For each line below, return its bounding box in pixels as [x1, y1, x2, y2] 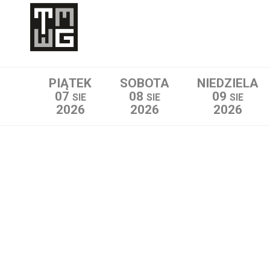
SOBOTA [120, 76, 169, 90]
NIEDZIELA [197, 76, 259, 90]
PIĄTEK [49, 76, 92, 90]
